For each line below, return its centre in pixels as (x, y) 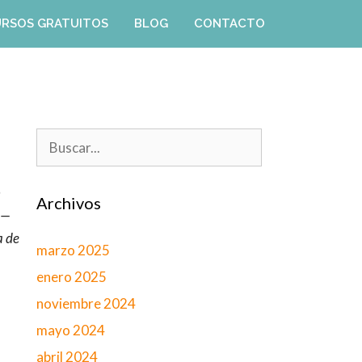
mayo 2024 (70, 330)
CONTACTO (229, 23)
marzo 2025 (73, 250)
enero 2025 (71, 277)
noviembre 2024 (86, 303)
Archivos (68, 203)
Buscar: (58, 139)
